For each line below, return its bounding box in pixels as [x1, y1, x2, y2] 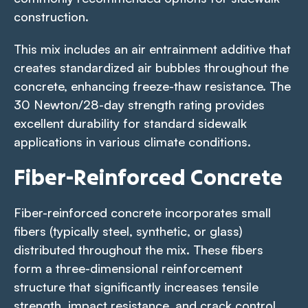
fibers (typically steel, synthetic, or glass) [14, 223, 243, 239]
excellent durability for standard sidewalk [14, 115, 247, 131]
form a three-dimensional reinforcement [14, 260, 243, 276]
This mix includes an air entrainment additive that [14, 41, 291, 56]
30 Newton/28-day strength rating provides [14, 96, 265, 112]
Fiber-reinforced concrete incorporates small [14, 204, 271, 220]
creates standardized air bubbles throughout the [14, 59, 289, 75]
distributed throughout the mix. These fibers [14, 241, 263, 257]
